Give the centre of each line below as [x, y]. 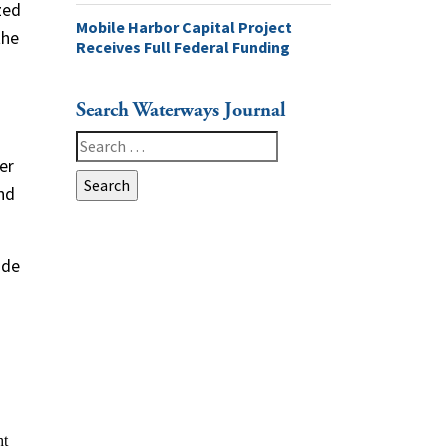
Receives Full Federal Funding [183, 46]
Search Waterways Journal [181, 110]
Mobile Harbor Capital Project [184, 26]
